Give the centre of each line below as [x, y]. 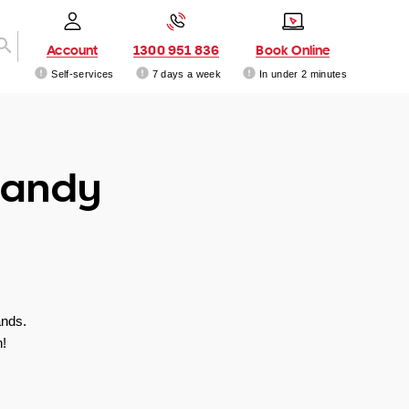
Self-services [83, 73]
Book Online [293, 49]
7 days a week [186, 73]
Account [73, 49]
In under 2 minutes [303, 73]
